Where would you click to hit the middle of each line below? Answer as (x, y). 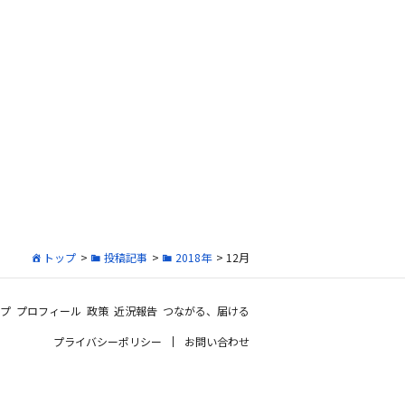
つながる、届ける (206, 311)
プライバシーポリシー (108, 342)
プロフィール (49, 311)
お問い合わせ (217, 342)
